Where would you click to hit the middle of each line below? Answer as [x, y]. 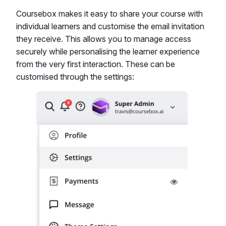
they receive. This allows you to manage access [104, 39]
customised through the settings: [75, 76]
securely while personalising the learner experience [108, 51]
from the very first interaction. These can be [96, 64]
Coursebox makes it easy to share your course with [109, 13]
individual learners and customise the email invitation [110, 26]
